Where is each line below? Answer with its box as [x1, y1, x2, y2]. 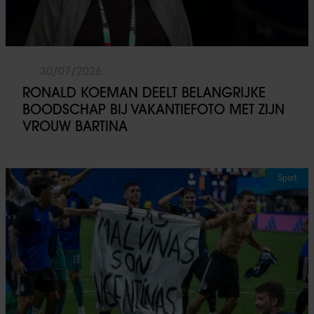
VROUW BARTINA [22, 118, 128, 135]
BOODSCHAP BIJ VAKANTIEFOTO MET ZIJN [22, 101, 285, 118]
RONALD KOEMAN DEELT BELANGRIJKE [22, 84, 266, 102]
